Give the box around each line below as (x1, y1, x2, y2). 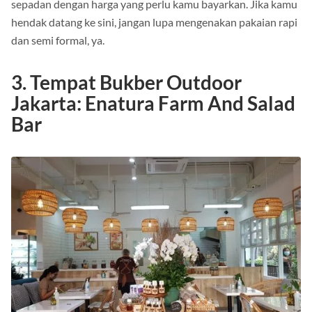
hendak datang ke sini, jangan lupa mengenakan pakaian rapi (11, 15, 297, 29)
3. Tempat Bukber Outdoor (11, 70, 242, 95)
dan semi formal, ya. (11, 33, 104, 47)
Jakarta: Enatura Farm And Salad (11, 91, 295, 116)
